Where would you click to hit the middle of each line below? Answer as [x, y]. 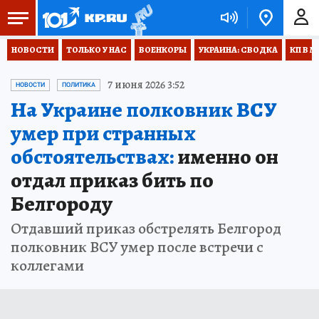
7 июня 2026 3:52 [146, 85]
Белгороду [62, 204]
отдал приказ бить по [112, 180]
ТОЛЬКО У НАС [96, 50]
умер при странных [103, 133]
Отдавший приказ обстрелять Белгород [146, 229]
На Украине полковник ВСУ [144, 110]
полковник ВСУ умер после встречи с [137, 247]
